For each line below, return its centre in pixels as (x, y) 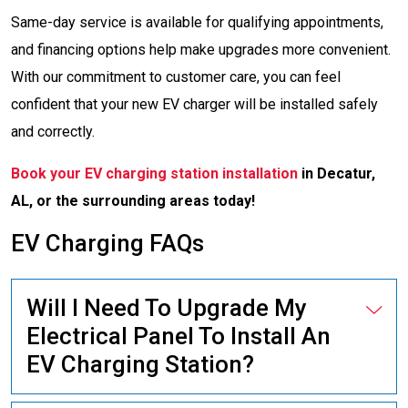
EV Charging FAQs (107, 243)
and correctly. (53, 132)
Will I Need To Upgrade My (167, 308)
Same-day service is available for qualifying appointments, (197, 22)
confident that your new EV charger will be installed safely (194, 104)
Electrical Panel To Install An (178, 336)
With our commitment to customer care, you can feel (176, 77)
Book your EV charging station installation (154, 173)
